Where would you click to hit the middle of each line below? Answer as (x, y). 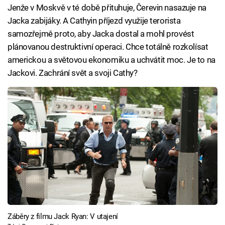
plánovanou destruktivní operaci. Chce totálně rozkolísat (108, 47)
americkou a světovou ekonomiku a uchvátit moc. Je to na (111, 60)
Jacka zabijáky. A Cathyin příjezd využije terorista (94, 21)
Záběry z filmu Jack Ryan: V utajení (63, 216)
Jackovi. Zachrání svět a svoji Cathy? (73, 73)
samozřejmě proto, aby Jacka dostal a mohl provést (101, 34)
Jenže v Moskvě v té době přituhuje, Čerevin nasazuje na (107, 8)
